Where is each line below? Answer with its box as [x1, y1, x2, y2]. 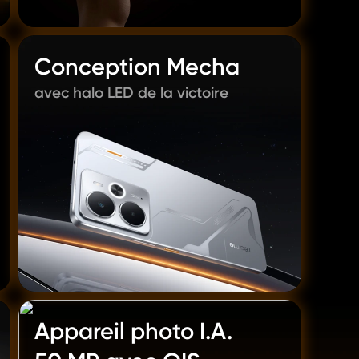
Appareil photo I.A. [34, 317, 232, 345]
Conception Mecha [34, 53, 240, 80]
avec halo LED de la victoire [34, 83, 228, 102]
